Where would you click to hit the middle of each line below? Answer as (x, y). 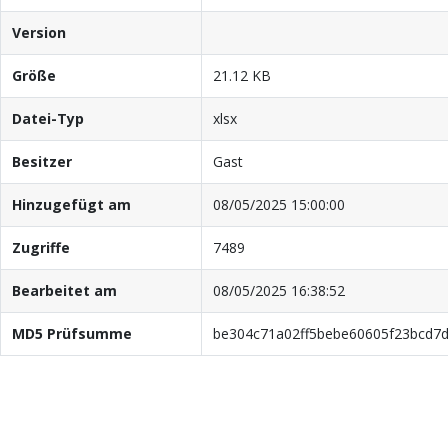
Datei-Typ (47, 118)
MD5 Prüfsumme (71, 333)
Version (38, 32)
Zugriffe (40, 247)
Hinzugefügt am (71, 204)
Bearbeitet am (64, 290)
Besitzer (41, 161)
